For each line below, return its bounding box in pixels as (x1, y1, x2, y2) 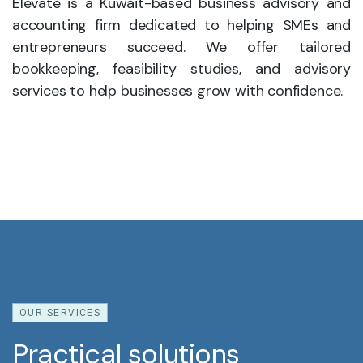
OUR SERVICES (19, 305, 101, 320)
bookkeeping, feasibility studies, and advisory (12, 59, 351, 79)
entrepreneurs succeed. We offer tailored (12, 37, 351, 57)
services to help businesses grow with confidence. (12, 81, 344, 100)
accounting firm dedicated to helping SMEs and (12, 15, 351, 35)
